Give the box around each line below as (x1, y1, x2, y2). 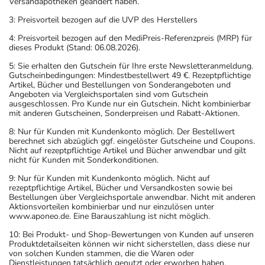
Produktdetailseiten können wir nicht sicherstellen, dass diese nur (9, 238, 250, 250)
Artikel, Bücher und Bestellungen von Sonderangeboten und (9, 79, 231, 91)
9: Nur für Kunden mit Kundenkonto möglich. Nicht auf (9, 172, 210, 184)
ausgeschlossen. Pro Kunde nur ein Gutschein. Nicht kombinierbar (9, 98, 251, 109)
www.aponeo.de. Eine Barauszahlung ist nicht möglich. (9, 210, 210, 222)
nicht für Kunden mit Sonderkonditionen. (9, 154, 159, 166)
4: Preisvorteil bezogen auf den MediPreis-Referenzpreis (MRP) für (9, 32, 252, 44)
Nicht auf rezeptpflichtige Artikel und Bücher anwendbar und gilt (9, 144, 246, 156)
